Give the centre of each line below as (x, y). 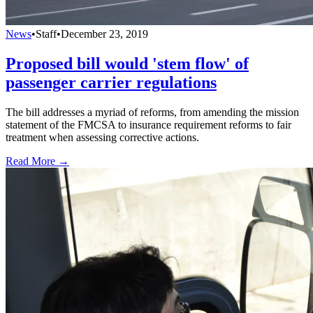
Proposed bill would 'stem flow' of (127, 63)
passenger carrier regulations (111, 82)
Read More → (37, 161)
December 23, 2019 (104, 34)
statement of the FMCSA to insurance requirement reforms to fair (148, 124)
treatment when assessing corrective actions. (102, 137)
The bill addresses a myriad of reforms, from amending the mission (152, 112)
